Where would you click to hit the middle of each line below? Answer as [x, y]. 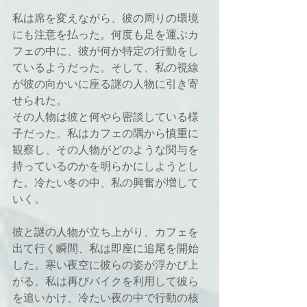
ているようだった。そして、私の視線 [106, 67]
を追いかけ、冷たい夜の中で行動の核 [106, 298]
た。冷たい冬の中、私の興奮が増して [106, 183]
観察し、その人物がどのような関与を [106, 150]
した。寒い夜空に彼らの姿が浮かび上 [106, 265]
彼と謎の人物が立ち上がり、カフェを [106, 232]
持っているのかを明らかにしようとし [106, 166]
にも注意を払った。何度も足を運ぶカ [106, 35]
